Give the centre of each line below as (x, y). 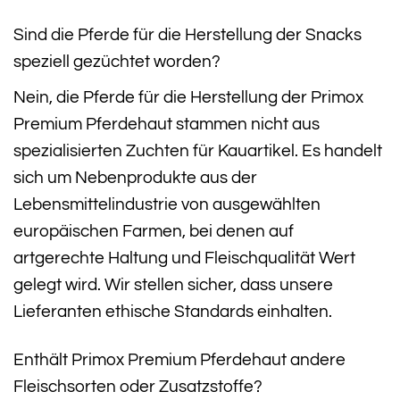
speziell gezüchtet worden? (117, 62)
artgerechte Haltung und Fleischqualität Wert (184, 258)
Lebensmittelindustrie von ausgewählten (167, 204)
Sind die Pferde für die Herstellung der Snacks (187, 35)
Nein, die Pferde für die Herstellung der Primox (188, 97)
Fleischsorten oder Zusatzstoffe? (138, 387)
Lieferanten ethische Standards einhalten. (173, 311)
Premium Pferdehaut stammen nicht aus (167, 124)
